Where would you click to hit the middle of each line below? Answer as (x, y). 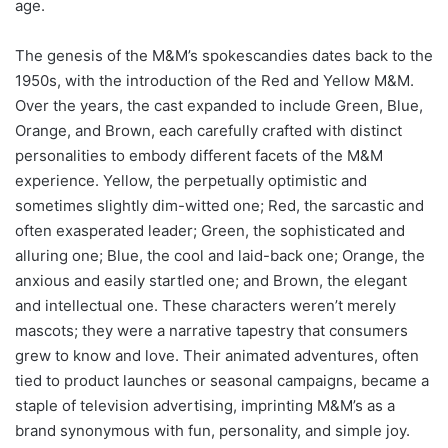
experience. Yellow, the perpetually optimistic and (191, 180)
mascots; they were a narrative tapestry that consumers (211, 330)
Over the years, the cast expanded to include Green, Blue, (219, 105)
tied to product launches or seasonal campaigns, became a (222, 380)
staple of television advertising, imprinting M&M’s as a (205, 405)
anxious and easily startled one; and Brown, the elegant (211, 280)
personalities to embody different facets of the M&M (199, 155)
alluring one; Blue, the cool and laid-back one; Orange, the (220, 255)
